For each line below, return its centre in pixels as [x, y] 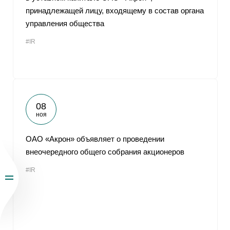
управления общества [65, 23]
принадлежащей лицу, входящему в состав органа [115, 11]
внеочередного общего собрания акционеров [105, 152]
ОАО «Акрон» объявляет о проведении [95, 139]
